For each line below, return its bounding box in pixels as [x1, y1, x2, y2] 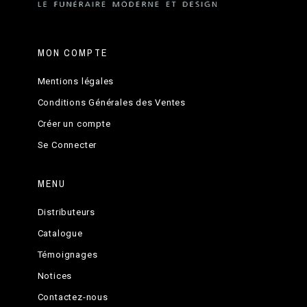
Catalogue [37, 228, 83, 238]
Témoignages [37, 249, 98, 260]
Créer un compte [37, 118, 111, 129]
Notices [37, 270, 73, 281]
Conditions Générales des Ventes [37, 97, 186, 108]
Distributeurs [37, 206, 95, 217]
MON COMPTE [37, 46, 108, 59]
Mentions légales [37, 75, 114, 86]
